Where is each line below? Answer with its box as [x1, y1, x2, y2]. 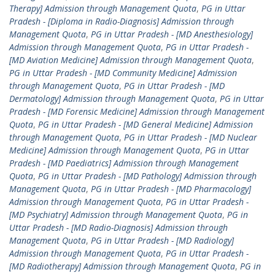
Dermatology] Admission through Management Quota [9, 93, 215, 104]
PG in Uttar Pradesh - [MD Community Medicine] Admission [9, 67, 237, 79]
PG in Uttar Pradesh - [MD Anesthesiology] [91, 28, 253, 40]
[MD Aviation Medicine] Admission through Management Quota [9, 54, 252, 66]
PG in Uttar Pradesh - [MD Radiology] [91, 234, 234, 246]
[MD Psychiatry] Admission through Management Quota [9, 209, 222, 220]
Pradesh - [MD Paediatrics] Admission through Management [9, 157, 239, 169]
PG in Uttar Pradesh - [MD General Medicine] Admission [38, 118, 253, 130]
